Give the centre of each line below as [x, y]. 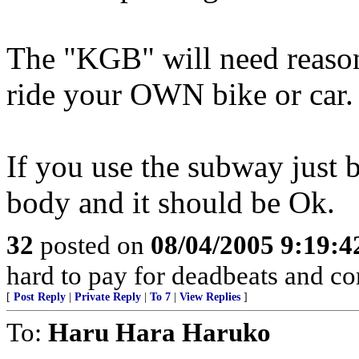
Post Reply [40, 297]
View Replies [210, 297]
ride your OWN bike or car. [180, 94]
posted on [92, 245]
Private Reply [108, 297]
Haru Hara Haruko [159, 332]
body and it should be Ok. [171, 202]
